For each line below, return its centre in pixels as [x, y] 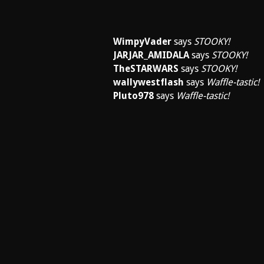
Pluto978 [133, 96]
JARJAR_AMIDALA [151, 55]
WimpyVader [142, 42]
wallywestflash [148, 82]
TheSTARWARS [146, 69]
